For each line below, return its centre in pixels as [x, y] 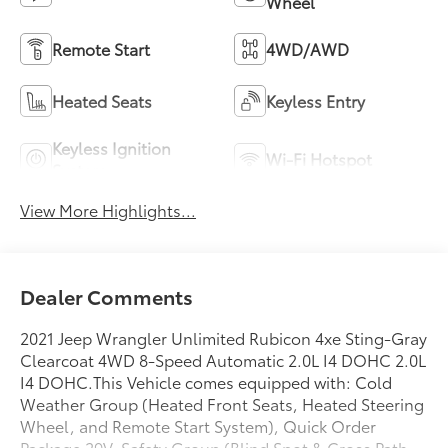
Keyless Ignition [112, 148]
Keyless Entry [315, 101]
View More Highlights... [108, 210]
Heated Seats [102, 101]
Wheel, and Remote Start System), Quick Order [198, 426]
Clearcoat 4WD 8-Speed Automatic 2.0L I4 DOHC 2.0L [223, 360]
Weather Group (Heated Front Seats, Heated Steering [222, 404]
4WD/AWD [307, 49]
